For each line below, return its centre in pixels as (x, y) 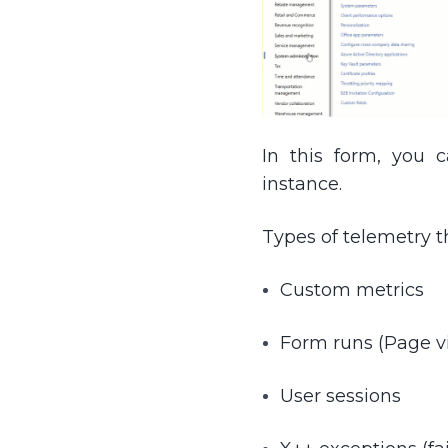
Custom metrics (352, 290)
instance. (302, 184)
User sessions (340, 396)
